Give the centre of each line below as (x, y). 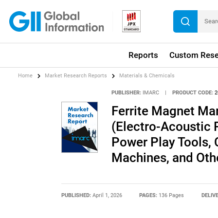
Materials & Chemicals (147, 76)
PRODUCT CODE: (193, 92)
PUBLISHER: (126, 92)
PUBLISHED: (77, 196)
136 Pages (172, 196)
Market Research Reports (76, 76)
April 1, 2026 (107, 196)
